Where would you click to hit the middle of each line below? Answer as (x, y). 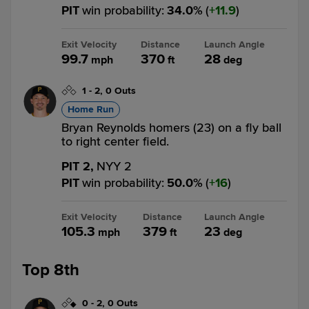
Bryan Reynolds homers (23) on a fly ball (171, 128)
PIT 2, (78, 166)
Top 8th (51, 270)
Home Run (91, 109)
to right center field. (115, 141)
